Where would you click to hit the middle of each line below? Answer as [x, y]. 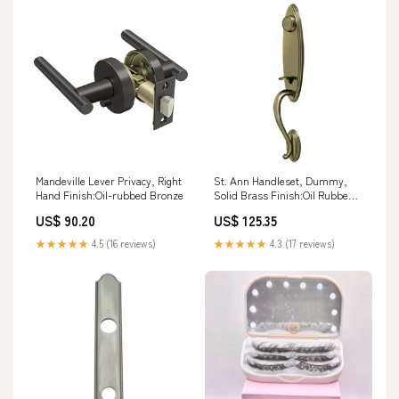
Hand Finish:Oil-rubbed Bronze [110, 194]
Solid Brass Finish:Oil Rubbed [284, 194]
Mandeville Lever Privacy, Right [109, 180]
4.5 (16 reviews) [122, 243]
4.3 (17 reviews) [301, 243]
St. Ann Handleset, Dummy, [281, 180]
